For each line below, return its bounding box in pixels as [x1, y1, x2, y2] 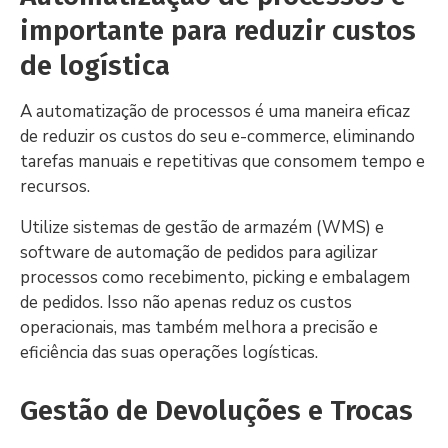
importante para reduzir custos [20, 13, 416, 47]
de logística [20, 48, 170, 82]
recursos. [20, 174, 94, 198]
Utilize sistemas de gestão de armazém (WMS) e [20, 215, 384, 239]
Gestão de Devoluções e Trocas [20, 393, 413, 427]
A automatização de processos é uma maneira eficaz [20, 99, 410, 123]
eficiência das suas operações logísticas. [20, 340, 318, 364]
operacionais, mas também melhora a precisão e [20, 315, 378, 339]
